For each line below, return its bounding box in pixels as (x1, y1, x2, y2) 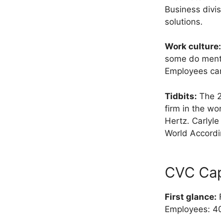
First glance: (165, 192, 217, 202)
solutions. (165, 16, 203, 27)
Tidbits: (165, 91, 197, 101)
